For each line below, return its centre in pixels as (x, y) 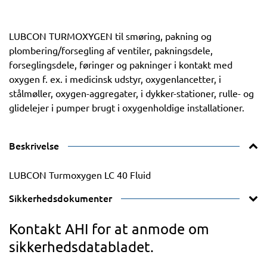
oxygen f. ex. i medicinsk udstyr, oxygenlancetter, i (115, 79)
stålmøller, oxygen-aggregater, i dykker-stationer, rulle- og (131, 93)
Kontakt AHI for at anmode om (109, 229)
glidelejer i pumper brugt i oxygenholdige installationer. (127, 107)
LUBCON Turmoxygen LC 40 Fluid (80, 175)
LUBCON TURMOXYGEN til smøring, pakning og (110, 36)
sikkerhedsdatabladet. (81, 246)
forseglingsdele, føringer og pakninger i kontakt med (121, 64)
